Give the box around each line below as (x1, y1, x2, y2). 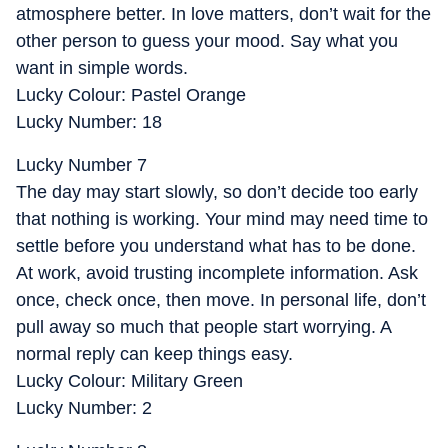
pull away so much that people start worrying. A (16, 317, 391, 337)
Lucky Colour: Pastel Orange (16, 85, 246, 105)
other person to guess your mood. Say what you (16, 31, 398, 51)
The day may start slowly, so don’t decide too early (16, 182, 418, 202)
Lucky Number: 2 (16, 398, 152, 418)
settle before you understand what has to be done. (16, 236, 416, 256)
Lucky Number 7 (16, 155, 147, 175)
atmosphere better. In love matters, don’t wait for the (16, 4, 431, 24)
